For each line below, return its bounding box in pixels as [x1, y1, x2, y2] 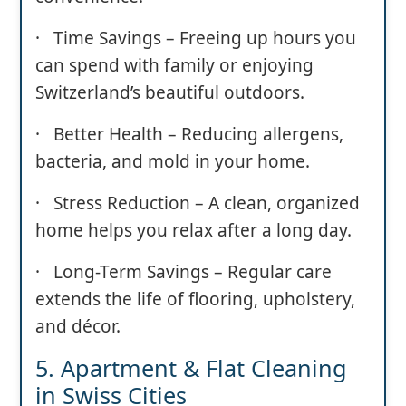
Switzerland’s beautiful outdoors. [35, 80, 304, 104]
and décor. [35, 314, 121, 338]
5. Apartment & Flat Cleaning [35, 352, 347, 383]
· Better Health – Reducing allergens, [35, 121, 343, 146]
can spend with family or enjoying [35, 53, 314, 77]
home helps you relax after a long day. [35, 217, 352, 242]
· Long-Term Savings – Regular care [35, 259, 332, 284]
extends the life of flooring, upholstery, [35, 286, 355, 311]
